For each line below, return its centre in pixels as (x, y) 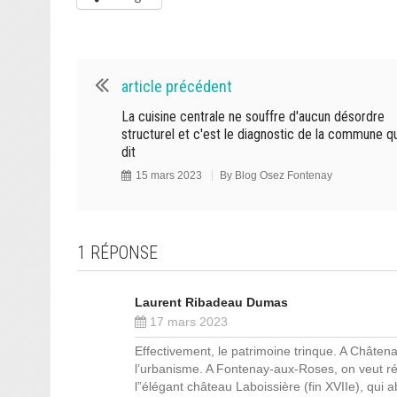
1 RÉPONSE (117, 253)
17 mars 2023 (187, 322)
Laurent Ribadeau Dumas (211, 302)
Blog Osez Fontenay (284, 175)
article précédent (177, 86)
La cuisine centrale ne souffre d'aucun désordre (253, 117)
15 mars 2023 (169, 175)
